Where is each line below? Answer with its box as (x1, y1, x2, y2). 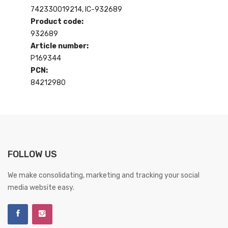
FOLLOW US (8, 148, 57, 160)
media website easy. (8, 183, 74, 192)
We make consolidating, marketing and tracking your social (8, 170, 199, 180)
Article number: (31, 41, 89, 50)
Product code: (31, 17, 83, 26)
